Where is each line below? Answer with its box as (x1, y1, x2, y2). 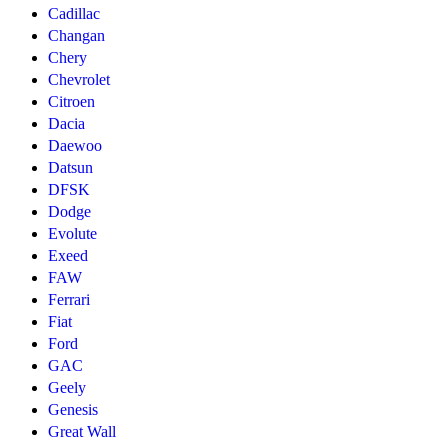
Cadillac (48, 5, 100, 23)
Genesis (48, 401, 98, 419)
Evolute (48, 225, 97, 243)
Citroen (48, 93, 95, 111)
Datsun (48, 159, 93, 177)
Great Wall (48, 423, 116, 441)
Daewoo (48, 137, 102, 155)
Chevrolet (48, 71, 110, 89)
